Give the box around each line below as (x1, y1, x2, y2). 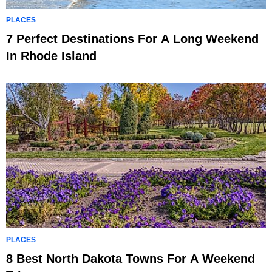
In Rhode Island (6, 49, 97, 63)
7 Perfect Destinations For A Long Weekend (6, 32, 259, 46)
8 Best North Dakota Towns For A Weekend (6, 252, 255, 266)
